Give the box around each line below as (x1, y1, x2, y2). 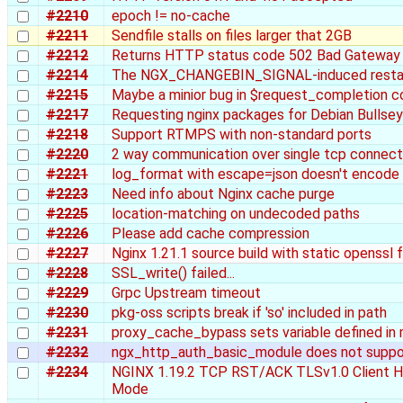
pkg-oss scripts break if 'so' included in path (112, 303, 387, 321)
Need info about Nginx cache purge (112, 184, 335, 202)
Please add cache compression (112, 224, 309, 242)
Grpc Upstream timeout (112, 283, 261, 301)
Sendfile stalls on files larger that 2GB (112, 26, 352, 44)
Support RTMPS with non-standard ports (112, 125, 372, 143)
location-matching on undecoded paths (112, 204, 360, 222)
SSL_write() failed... (112, 264, 235, 282)
